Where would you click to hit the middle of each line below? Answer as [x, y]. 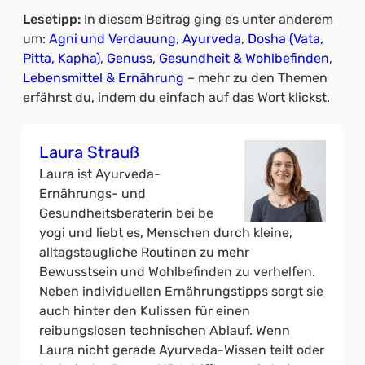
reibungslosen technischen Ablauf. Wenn [165, 330]
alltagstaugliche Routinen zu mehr [144, 252]
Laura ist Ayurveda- [100, 174]
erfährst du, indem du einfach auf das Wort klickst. [176, 97]
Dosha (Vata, [286, 38]
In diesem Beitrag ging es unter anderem [209, 19]
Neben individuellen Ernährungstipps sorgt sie [181, 291]
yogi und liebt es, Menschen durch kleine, [166, 232]
